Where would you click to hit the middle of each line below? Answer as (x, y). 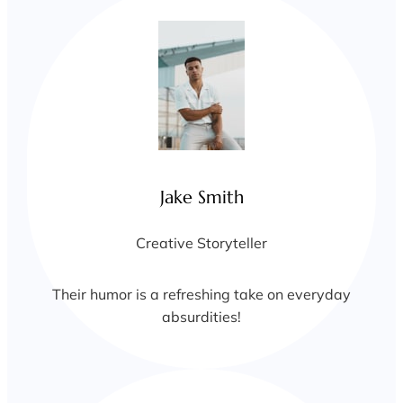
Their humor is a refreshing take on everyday (201, 295)
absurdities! (201, 317)
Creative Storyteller (201, 243)
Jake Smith (201, 198)
